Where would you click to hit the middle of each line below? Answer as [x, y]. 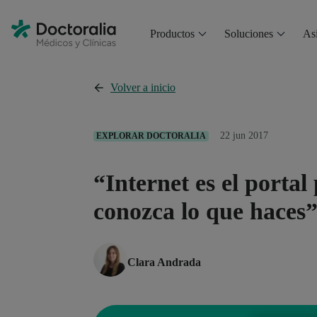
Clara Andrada [164, 262]
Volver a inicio [143, 87]
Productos [172, 34]
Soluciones [248, 34]
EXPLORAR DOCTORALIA [151, 136]
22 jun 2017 [244, 136]
